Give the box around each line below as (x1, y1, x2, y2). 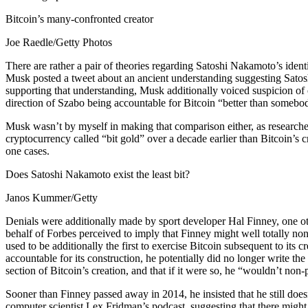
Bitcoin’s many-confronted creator (5, 13, 153, 25)
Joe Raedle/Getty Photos (5, 36, 112, 48)
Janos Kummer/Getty (5, 192, 98, 203)
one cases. (5, 145, 52, 157)
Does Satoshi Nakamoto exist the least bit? (5, 168, 190, 180)
